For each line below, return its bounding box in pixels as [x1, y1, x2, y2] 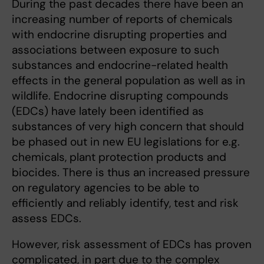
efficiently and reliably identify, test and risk [12, 196, 239, 211]
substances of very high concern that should [12, 119, 244, 134]
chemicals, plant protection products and [12, 150, 226, 165]
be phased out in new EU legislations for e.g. [12, 134, 240, 150]
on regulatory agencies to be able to [12, 180, 199, 196]
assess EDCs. [12, 211, 81, 226]
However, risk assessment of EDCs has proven [12, 237, 252, 252]
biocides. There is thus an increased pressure [12, 165, 250, 180]
